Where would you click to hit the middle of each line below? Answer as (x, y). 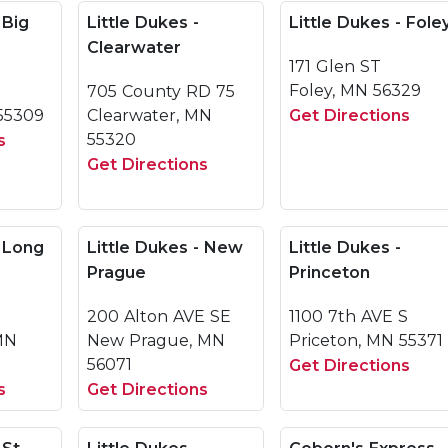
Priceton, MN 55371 (366, 340)
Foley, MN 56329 (355, 90)
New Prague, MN (156, 340)
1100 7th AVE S (348, 316)
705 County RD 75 (161, 91)
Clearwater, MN (149, 115)
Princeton (329, 272)
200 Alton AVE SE (159, 316)
